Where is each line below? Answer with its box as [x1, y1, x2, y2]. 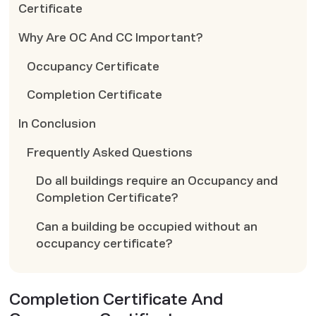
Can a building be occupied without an [36, 220, 258, 233]
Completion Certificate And [8, 291, 223, 309]
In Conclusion [18, 117, 96, 130]
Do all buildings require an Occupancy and [36, 175, 279, 188]
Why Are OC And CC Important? [18, 32, 203, 44]
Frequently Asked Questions [27, 146, 193, 159]
